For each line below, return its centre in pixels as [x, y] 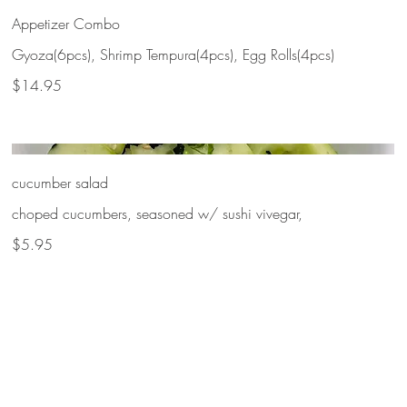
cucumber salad [60, 182]
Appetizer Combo [66, 24]
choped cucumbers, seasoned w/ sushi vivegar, [158, 213]
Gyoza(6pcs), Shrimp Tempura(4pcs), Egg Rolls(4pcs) [174, 55]
